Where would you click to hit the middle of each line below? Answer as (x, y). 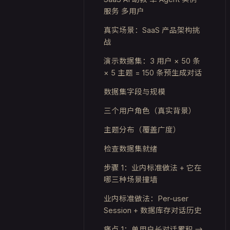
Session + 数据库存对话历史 (153, 210)
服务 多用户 (124, 11)
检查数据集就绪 (131, 149)
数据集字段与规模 (135, 92)
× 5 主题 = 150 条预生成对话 (153, 73)
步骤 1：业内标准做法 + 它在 (153, 168)
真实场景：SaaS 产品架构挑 (152, 30)
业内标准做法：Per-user (146, 198)
